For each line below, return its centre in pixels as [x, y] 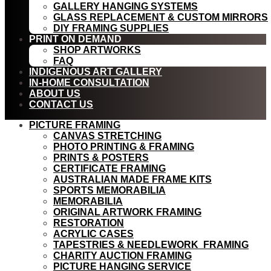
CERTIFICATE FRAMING [109, 168]
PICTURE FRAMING [75, 125]
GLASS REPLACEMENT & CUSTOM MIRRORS [161, 17]
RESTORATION [89, 223]
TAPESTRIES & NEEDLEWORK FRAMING [151, 245]
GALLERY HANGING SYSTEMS [126, 6]
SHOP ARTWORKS [97, 50]
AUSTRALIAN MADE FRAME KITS [132, 179]
